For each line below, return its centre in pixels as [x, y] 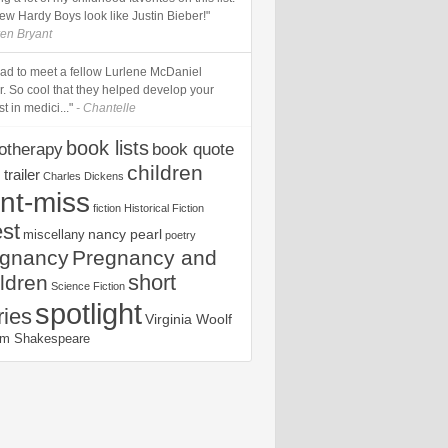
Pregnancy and [144, 257]
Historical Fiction [164, 208]
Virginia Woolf [188, 319]
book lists [107, 148]
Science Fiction [88, 286]
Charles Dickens [83, 176]
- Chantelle [104, 108]
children [165, 172]
